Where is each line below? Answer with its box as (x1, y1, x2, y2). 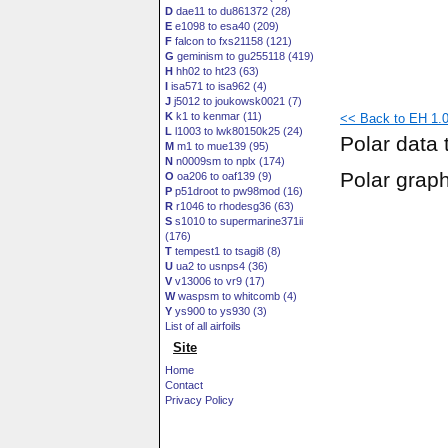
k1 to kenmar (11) (173, 110, 262, 122)
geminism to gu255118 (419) (174, 50, 314, 62)
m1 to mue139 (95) (174, 140, 269, 152)
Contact (165, 379, 203, 391)
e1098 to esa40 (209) (172, 20, 279, 32)
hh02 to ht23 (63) (173, 65, 259, 77)
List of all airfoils (165, 320, 241, 332)
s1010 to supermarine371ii (172, 215, 303, 227)
